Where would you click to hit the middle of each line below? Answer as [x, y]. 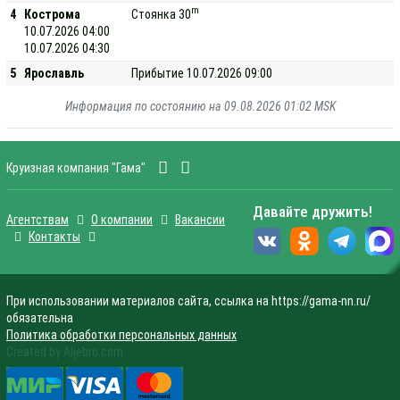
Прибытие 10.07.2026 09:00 [202, 73]
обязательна [40, 317]
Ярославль [54, 73]
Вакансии [200, 220]
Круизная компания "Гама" [76, 167]
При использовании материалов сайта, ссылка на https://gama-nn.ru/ [188, 300]
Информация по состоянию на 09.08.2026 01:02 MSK [200, 106]
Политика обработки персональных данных [121, 334]
